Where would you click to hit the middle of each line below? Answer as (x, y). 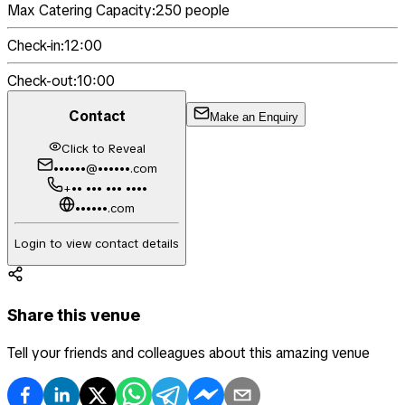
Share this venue (74, 315)
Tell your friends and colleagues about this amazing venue (188, 353)
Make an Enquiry (254, 118)
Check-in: (36, 45)
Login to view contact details (97, 243)
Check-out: (42, 80)
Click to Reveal (103, 148)
